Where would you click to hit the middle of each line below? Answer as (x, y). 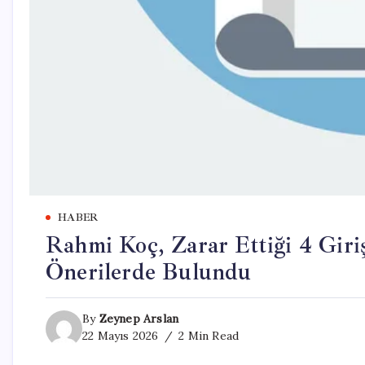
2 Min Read (207, 336)
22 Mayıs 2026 (121, 336)
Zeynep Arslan (139, 319)
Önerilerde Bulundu (149, 272)
